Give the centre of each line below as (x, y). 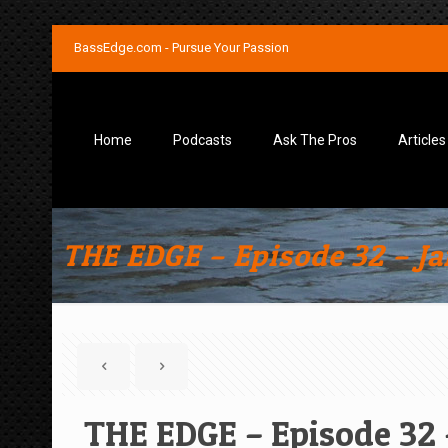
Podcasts (202, 140)
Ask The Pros (315, 140)
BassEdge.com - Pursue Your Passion (181, 47)
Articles (422, 140)
